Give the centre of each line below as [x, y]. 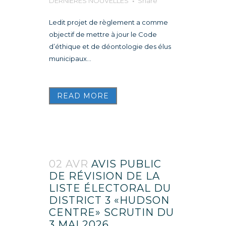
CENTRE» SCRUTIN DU [111, 212]
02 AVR [69, 164]
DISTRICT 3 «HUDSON [109, 200]
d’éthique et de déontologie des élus [110, 46]
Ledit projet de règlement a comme [108, 22]
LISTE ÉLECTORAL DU [110, 188]
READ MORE [83, 96]
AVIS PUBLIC [126, 164]
